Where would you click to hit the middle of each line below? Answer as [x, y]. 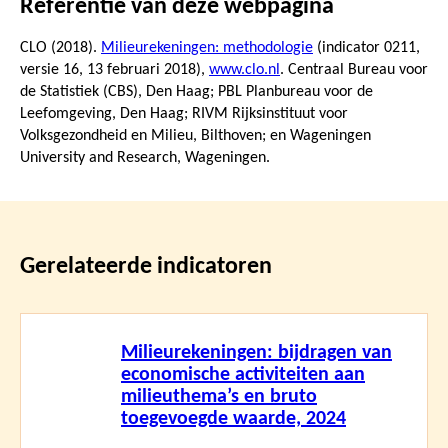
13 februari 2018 [141, 69]
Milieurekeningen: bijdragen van [256, 352]
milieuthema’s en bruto [219, 396]
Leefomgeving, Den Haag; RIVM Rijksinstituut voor [184, 113]
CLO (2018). [60, 47]
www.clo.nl [244, 69]
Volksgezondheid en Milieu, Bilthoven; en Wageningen [195, 135]
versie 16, [53, 69]
